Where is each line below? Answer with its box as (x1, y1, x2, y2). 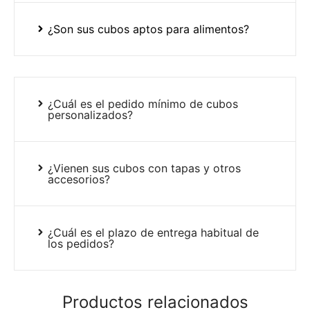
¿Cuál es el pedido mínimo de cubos (47, 97, 238, 111)
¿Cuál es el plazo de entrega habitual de (47, 226, 259, 240)
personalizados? (47, 108, 133, 122)
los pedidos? (47, 237, 114, 251)
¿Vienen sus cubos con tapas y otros (47, 161, 241, 176)
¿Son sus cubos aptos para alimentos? (47, 22, 249, 37)
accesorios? (47, 172, 110, 187)
